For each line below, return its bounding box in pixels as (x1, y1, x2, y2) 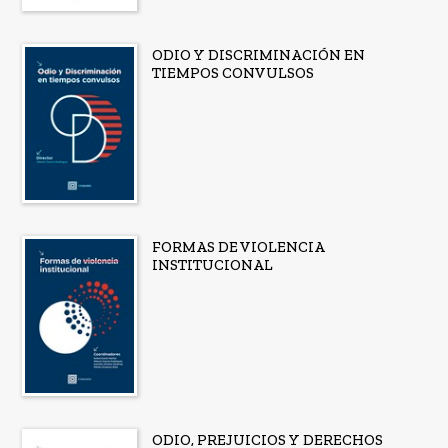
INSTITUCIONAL (151, 256, 273, 275)
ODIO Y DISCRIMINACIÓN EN (151, 45, 365, 64)
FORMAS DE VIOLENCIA (151, 238, 325, 257)
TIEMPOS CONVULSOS (151, 63, 314, 82)
